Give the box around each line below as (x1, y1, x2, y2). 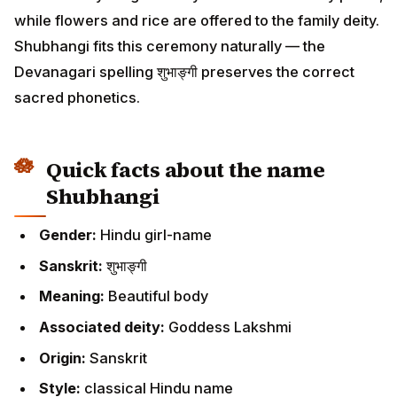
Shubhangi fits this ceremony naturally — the (14, 36, 325, 55)
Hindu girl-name (100, 226, 212, 245)
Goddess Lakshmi (168, 317, 292, 336)
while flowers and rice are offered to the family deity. (14, 11, 379, 29)
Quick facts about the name (46, 154, 325, 184)
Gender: (39, 226, 100, 245)
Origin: (39, 348, 90, 367)
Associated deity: (39, 317, 168, 336)
